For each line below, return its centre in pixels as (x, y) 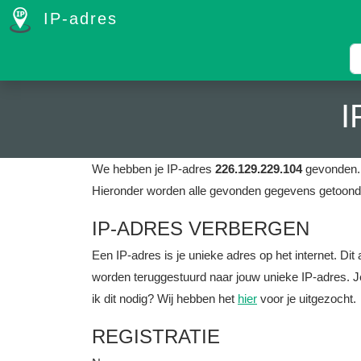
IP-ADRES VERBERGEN (201, 228)
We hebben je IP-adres (154, 169)
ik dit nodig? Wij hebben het (165, 299)
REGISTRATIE (156, 336)
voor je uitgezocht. (307, 299)
